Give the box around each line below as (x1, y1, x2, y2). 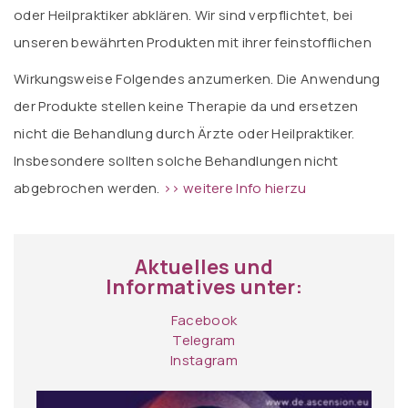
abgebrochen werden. (14, 178, 164, 198)
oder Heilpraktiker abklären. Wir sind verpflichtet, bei (14, 5, 353, 25)
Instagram (170, 351, 238, 370)
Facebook (170, 311, 238, 330)
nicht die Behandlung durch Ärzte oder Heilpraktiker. (14, 124, 355, 143)
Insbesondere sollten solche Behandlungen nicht (14, 151, 339, 170)
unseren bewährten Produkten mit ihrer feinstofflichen (14, 33, 372, 52)
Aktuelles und (135, 253, 273, 280)
